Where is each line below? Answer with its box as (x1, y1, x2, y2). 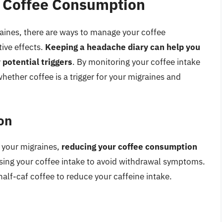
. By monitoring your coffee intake (72, 56, 200, 67)
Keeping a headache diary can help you (45, 41, 200, 53)
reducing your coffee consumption (61, 141, 197, 153)
